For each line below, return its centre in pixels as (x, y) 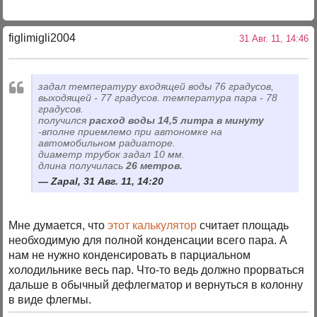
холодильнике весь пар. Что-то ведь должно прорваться (157, 270)
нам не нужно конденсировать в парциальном (130, 255)
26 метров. (155, 165)
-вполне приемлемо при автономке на (131, 131)
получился (64, 120)
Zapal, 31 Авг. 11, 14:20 (108, 181)
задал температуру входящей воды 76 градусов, (156, 86)
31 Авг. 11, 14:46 (271, 39)
